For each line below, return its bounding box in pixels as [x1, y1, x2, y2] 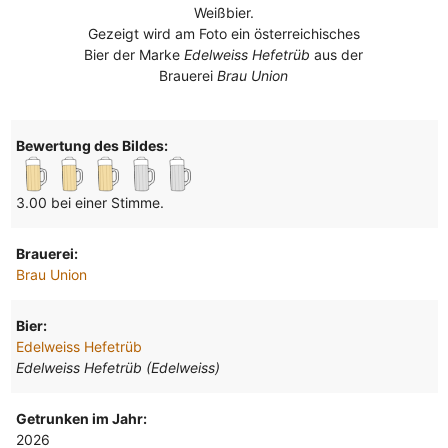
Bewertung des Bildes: [15, 136, 168, 154]
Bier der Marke [84, 45, 185, 63]
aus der [310, 45, 364, 63]
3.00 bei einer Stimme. [15, 193, 164, 211]
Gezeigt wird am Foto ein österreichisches [87, 24, 360, 42]
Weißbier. [193, 3, 254, 21]
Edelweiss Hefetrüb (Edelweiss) [15, 358, 220, 376]
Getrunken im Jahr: [15, 409, 147, 427]
